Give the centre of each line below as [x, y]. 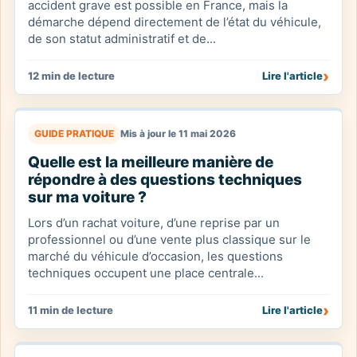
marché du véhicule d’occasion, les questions [155, 256]
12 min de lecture [71, 76]
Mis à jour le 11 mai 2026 [178, 133]
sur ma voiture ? [87, 197]
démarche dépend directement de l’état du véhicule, [175, 22]
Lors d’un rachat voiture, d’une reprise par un [154, 223]
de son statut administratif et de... [122, 39]
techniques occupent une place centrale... [146, 273]
